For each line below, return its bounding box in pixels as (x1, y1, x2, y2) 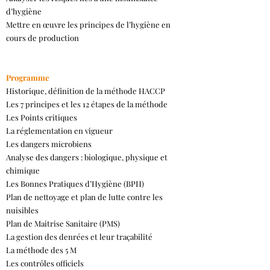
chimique (6, 165, 40, 175)
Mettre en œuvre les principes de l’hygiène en (6, 19, 171, 30)
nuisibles (6, 205, 39, 215)
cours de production (6, 33, 79, 43)
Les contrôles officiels (6, 258, 84, 268)
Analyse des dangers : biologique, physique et (6, 152, 168, 162)
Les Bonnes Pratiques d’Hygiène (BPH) (6, 178, 144, 189)
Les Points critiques (6, 112, 77, 122)
